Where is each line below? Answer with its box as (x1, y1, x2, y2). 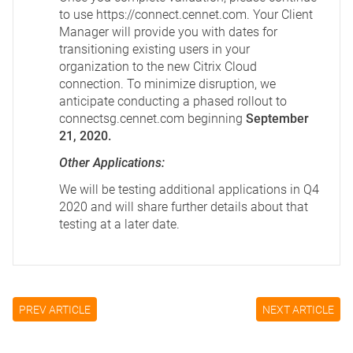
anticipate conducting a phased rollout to (59, 94, 287, 109)
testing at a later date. (59, 217, 180, 232)
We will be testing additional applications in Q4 (59, 182, 319, 197)
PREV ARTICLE (19, 303, 91, 316)
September (246, 111, 309, 126)
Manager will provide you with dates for (59, 24, 277, 39)
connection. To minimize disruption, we (59, 76, 276, 91)
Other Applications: (59, 155, 165, 170)
